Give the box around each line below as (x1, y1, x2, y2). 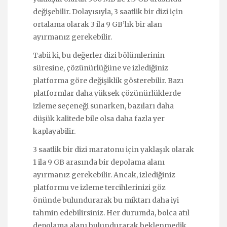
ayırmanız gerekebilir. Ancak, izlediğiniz (33, 170, 175, 180)
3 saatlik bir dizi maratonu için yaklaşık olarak (33, 145, 194, 155)
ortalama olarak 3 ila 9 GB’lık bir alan (33, 19, 162, 29)
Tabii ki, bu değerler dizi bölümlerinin (33, 50, 165, 60)
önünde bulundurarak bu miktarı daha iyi (33, 196, 179, 205)
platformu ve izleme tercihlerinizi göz (33, 183, 166, 193)
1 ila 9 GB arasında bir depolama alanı (33, 158, 165, 167)
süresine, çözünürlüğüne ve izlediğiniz (33, 63, 168, 72)
